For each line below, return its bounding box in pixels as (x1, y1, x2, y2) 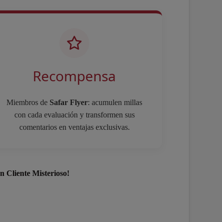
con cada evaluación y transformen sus (14, 111, 135, 119)
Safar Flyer (50, 98, 88, 107)
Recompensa (33, 66, 116, 85)
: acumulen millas (88, 98, 142, 107)
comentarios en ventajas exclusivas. (19, 123, 130, 131)
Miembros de (6, 98, 50, 107)
